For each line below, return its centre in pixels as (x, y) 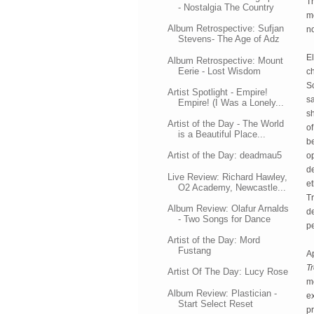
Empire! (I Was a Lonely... (231, 102)
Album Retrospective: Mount (226, 60)
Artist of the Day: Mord (214, 240)
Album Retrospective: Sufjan (226, 29)
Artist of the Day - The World (226, 124)
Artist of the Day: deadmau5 (225, 156)
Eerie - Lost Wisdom (220, 71)
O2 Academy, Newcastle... (232, 187)
